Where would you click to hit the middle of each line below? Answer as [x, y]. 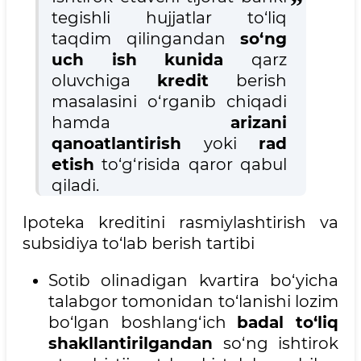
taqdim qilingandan [146, 39]
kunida [208, 60]
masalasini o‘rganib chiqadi [169, 102]
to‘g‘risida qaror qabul [191, 165]
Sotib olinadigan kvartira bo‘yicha [193, 281]
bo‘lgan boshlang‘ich [143, 323]
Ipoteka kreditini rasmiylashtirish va [180, 223]
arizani [259, 123]
